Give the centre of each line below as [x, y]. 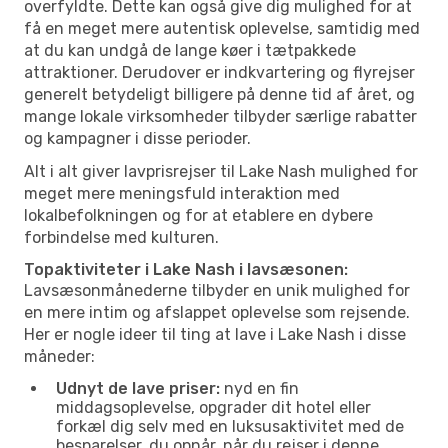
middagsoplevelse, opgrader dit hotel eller [213, 407]
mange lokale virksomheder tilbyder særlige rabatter [220, 116]
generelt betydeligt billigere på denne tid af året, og [219, 94]
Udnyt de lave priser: [138, 388]
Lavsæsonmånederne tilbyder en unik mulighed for [217, 290]
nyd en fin [259, 388]
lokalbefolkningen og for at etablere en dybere [198, 215]
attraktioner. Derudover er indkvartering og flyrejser [219, 72]
